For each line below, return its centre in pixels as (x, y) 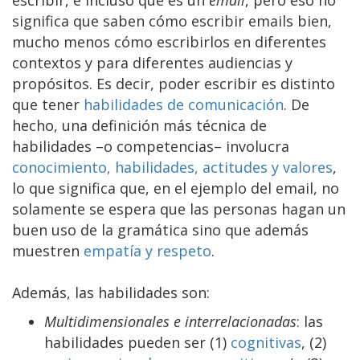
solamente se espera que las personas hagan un (179, 209)
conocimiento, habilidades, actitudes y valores (172, 167)
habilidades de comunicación (184, 104)
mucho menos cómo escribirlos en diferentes (169, 41)
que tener (48, 104)
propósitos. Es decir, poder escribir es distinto (174, 83)
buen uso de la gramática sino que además (160, 229)
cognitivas (266, 342)
